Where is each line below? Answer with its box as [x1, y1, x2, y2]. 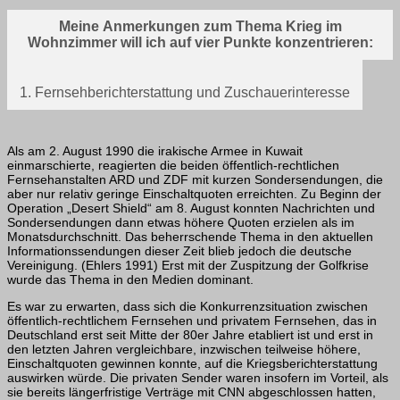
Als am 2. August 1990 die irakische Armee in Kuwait [7, 143, 303, 158]
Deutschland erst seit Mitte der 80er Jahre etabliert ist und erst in [7, 327, 373, 342]
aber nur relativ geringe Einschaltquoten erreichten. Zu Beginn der [7, 186, 381, 201]
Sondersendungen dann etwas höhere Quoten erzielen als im [7, 214, 354, 229]
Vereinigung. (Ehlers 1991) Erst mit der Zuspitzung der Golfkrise [7, 257, 369, 272]
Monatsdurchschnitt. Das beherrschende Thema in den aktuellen [7, 229, 373, 244]
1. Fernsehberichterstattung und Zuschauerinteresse [20, 84, 350, 100]
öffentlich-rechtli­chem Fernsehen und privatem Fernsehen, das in [7, 312, 377, 328]
